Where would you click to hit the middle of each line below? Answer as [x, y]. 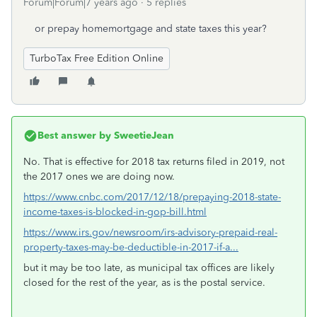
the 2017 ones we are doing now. [99, 177]
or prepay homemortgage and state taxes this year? [151, 29]
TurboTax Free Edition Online [97, 58]
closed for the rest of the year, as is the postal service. [144, 283]
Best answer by [74, 136]
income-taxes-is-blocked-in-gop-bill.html [115, 212]
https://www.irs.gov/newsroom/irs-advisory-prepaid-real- [150, 232]
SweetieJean [143, 136]
